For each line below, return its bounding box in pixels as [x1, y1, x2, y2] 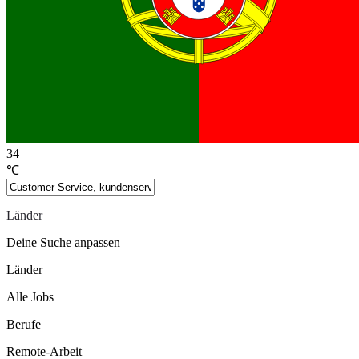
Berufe [6, 317, 41, 331]
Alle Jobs [6, 289, 54, 304]
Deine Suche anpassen [6, 235, 120, 249]
